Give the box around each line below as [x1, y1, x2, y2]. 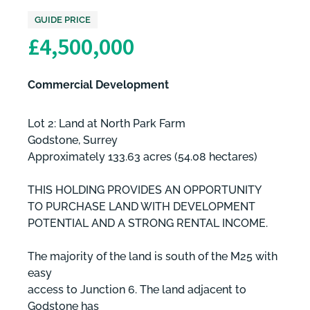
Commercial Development [28, 77, 169, 91]
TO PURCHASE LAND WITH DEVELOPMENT [28, 199, 255, 213]
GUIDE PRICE [35, 14, 91, 25]
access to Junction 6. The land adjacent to [28, 282, 246, 296]
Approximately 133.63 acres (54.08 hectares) [28, 149, 257, 163]
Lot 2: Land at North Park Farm [28, 116, 185, 130]
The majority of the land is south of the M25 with [28, 249, 277, 263]
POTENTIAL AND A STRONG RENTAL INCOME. [28, 216, 268, 230]
